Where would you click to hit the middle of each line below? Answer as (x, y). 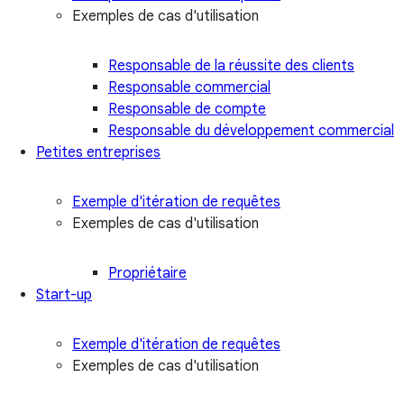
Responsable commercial (189, 87)
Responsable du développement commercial (251, 130)
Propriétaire (147, 273)
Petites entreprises (98, 152)
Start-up (64, 294)
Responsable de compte (187, 109)
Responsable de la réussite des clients (231, 65)
